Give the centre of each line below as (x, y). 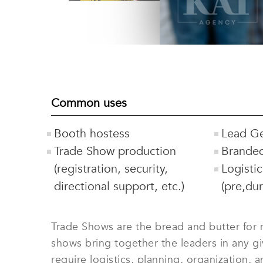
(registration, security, (111, 169)
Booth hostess (92, 134)
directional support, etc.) (119, 186)
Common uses (89, 103)
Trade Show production (115, 151)
